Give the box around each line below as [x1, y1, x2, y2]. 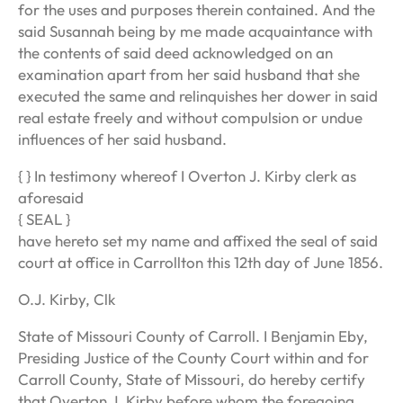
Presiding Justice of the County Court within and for [18, 348, 369, 368]
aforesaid [18, 188, 84, 208]
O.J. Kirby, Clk [18, 290, 115, 309]
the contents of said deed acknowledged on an [18, 43, 333, 63]
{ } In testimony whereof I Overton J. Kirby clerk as [18, 166, 356, 186]
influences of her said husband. [18, 130, 227, 149]
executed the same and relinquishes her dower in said [18, 86, 378, 106]
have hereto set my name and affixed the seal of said [18, 231, 378, 251]
